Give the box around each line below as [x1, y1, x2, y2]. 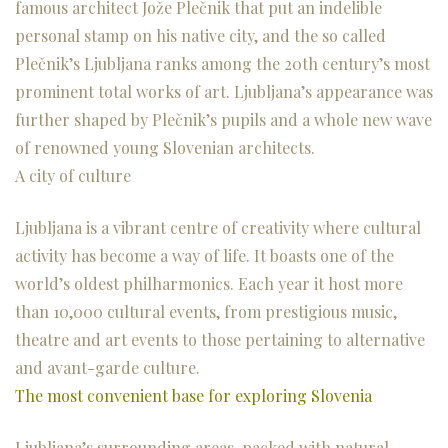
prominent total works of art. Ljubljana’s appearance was [15, 81, 433, 103]
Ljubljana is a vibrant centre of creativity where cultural [15, 217, 421, 239]
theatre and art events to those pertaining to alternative [15, 329, 425, 351]
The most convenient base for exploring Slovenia [15, 385, 372, 407]
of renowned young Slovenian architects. [15, 137, 315, 159]
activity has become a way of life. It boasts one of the [15, 245, 394, 267]
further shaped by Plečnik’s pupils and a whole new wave [15, 109, 432, 131]
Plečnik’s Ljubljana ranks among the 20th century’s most [15, 53, 430, 75]
